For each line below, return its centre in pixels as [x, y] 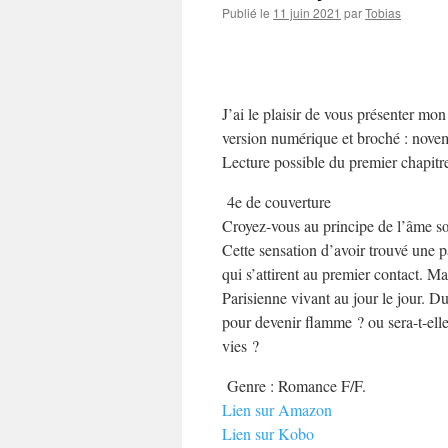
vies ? [240, 346]
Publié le [246, 12]
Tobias [383, 12]
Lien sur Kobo [268, 434]
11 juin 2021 [307, 12]
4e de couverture [276, 202]
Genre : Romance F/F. [294, 386]
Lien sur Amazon [277, 410]
